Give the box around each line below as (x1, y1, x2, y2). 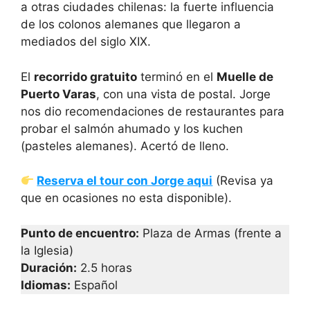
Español (71, 277, 118, 292)
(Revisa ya (212, 174, 274, 188)
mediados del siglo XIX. (21, 35, 151, 49)
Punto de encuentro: (21, 226, 139, 240)
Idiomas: (21, 277, 71, 292)
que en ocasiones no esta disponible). (21, 191, 232, 206)
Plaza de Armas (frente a (139, 226, 282, 240)
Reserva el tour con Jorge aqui (37, 174, 213, 188)
